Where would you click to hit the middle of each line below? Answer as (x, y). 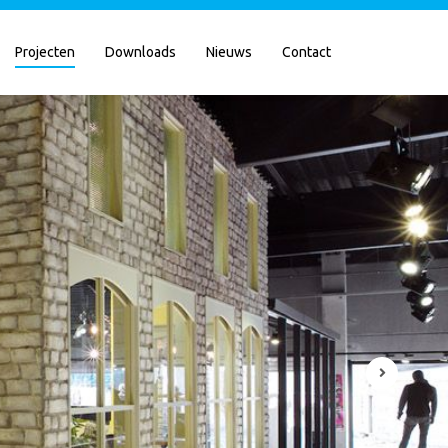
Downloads (140, 52)
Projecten (45, 52)
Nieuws (229, 52)
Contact (306, 52)
